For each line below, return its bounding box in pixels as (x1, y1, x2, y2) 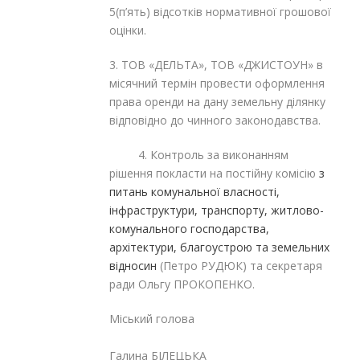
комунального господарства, (109, 221, 269, 237)
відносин (109, 258, 157, 274)
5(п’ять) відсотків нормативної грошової (109, 4, 331, 20)
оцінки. (109, 22, 146, 39)
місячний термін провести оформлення (109, 76, 325, 92)
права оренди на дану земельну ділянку (109, 94, 325, 110)
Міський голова (109, 311, 194, 327)
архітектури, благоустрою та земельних (109, 239, 329, 256)
